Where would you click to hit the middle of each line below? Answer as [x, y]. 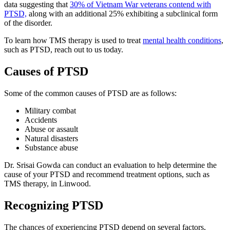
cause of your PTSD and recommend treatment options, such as [107, 174]
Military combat [50, 110]
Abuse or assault [51, 129]
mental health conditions [182, 40]
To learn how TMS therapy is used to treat [73, 40]
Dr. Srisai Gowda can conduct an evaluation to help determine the [110, 165]
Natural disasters [51, 138]
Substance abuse [51, 147]
